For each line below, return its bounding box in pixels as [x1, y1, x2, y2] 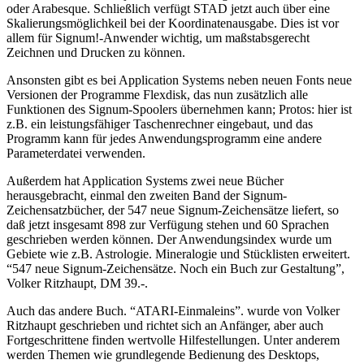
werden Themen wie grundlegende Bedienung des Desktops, [6, 347, 319, 362]
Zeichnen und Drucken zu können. [6, 45, 185, 59]
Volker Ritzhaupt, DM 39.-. [6, 275, 148, 290]
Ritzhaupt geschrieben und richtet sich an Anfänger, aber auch [6, 318, 323, 332]
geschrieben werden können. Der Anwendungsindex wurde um [6, 232, 331, 246]
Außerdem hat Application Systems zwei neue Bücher [6, 173, 284, 188]
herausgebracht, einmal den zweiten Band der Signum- [6, 188, 287, 202]
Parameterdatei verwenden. [6, 145, 145, 160]
